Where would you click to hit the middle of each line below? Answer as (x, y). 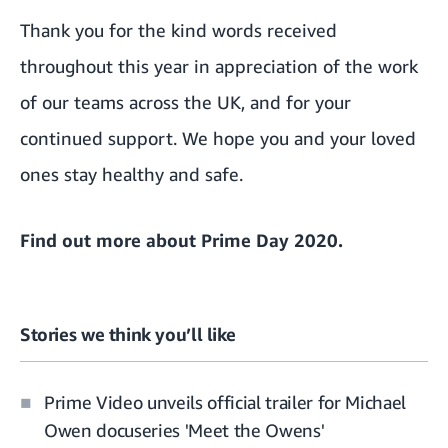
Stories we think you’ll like (128, 333)
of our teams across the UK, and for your (185, 101)
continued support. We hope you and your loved (218, 137)
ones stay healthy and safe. (131, 173)
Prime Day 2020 (269, 239)
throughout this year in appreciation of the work (219, 65)
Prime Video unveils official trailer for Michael (225, 402)
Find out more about (110, 239)
